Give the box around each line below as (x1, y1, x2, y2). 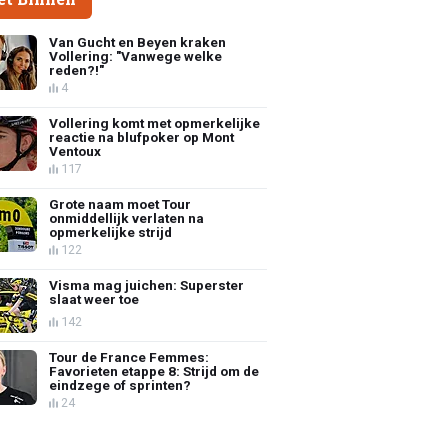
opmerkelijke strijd (49, 223, 173, 240)
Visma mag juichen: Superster (49, 276, 245, 293)
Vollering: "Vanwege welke (49, 47, 223, 64)
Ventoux (49, 142, 102, 159)
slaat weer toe (49, 290, 140, 307)
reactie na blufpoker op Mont (49, 128, 235, 145)
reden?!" (49, 61, 105, 78)
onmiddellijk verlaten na (49, 209, 205, 226)
